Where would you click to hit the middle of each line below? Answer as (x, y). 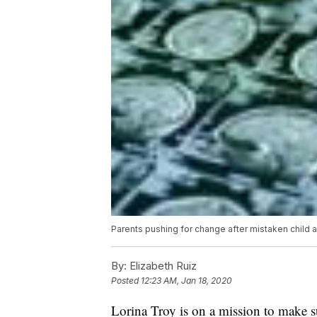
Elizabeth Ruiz (162, 266)
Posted (126, 281)
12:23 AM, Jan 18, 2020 (186, 281)
